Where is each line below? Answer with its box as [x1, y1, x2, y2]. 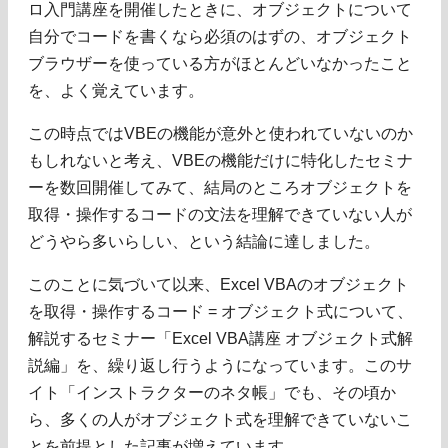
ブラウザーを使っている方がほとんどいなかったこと [28, 54, 412, 72]
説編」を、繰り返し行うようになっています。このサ [28, 356, 412, 374]
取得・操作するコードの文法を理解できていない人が [28, 205, 412, 223]
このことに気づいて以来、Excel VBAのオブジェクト [28, 275, 409, 293]
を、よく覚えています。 [28, 81, 204, 99]
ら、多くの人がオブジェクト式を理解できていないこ [28, 410, 412, 428]
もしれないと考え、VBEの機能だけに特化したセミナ [28, 151, 413, 169]
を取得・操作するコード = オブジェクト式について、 [28, 302, 413, 320]
